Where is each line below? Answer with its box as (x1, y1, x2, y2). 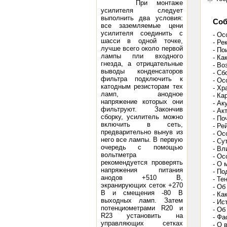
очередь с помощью (100, 143, 183, 151)
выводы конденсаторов (100, 67, 183, 75)
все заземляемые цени (100, 22, 183, 29)
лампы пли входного (100, 52, 183, 60)
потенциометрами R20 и (100, 204, 183, 212)
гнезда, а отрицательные (100, 60, 183, 67)
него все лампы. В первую (100, 136, 183, 143)
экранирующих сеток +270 (100, 181, 183, 189)
